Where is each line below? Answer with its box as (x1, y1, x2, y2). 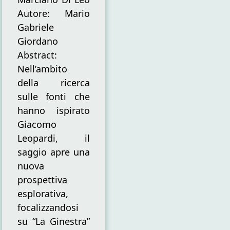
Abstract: (17, 49, 57, 62)
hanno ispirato (17, 104, 90, 117)
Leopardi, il (17, 132, 90, 145)
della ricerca (17, 76, 90, 89)
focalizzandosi (17, 201, 79, 214)
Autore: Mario (17, 7, 90, 20)
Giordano (17, 35, 58, 48)
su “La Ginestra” (17, 215, 90, 228)
